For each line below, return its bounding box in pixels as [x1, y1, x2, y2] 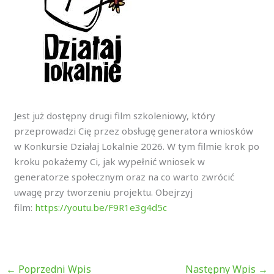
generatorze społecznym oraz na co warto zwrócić [14, 171, 235, 183]
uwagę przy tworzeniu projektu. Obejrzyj [14, 186, 193, 199]
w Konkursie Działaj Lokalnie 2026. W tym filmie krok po [14, 140, 260, 153]
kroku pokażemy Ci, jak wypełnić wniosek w [14, 155, 206, 168]
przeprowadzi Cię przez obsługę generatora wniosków [14, 125, 254, 138]
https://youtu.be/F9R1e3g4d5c [35, 201, 168, 214]
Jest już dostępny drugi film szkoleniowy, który [14, 109, 216, 122]
